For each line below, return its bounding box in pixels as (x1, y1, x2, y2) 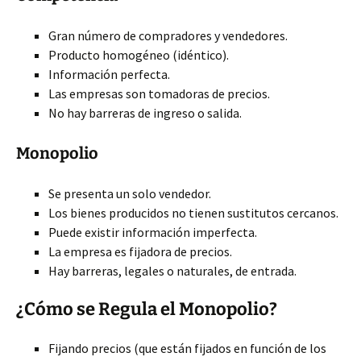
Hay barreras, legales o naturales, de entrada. (48, 263, 297, 279)
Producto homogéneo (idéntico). (48, 47, 229, 63)
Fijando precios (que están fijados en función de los (48, 340, 326, 356)
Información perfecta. (48, 66, 170, 82)
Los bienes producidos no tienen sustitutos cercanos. (48, 205, 338, 221)
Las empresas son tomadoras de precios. (48, 85, 270, 102)
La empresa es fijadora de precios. (48, 243, 232, 259)
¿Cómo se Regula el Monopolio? (16, 298, 277, 320)
